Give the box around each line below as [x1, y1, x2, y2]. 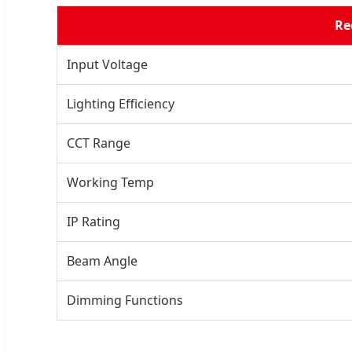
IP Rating [67, 212, 120, 230]
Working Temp [67, 173, 154, 191]
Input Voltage [67, 55, 148, 73]
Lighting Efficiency [67, 94, 174, 112]
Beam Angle [67, 251, 137, 269]
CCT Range [67, 134, 130, 152]
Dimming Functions [67, 291, 183, 309]
